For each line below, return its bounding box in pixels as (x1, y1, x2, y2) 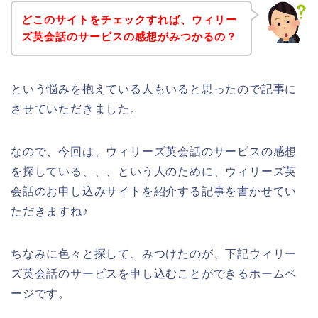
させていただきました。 (11, 102, 142, 115)
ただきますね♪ (11, 204, 89, 217)
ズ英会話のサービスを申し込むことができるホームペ (11, 267, 297, 280)
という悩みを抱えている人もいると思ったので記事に (11, 82, 297, 95)
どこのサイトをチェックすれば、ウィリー (21, 13, 237, 26)
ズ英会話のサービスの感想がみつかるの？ (21, 30, 237, 43)
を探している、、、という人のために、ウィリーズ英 (11, 165, 297, 177)
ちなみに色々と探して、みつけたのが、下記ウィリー (11, 247, 297, 260)
